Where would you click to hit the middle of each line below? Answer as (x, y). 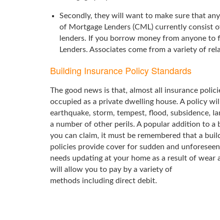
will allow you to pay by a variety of (111, 169)
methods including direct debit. (104, 181)
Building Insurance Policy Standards (121, 70)
